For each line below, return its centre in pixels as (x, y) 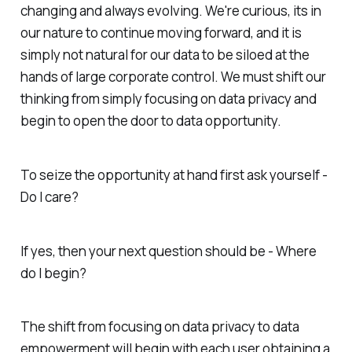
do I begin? (53, 273)
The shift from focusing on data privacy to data (159, 327)
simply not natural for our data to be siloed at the (165, 55)
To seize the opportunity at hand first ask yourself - (174, 174)
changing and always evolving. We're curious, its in (170, 11)
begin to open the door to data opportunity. (150, 121)
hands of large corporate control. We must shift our (173, 77)
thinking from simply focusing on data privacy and (168, 99)
